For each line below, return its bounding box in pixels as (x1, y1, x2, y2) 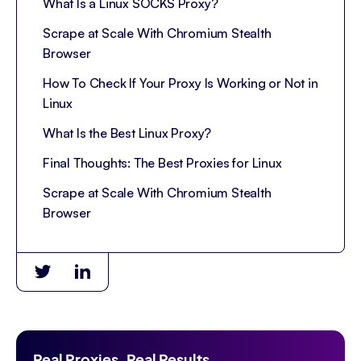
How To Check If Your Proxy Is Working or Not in (43, 75, 318, 91)
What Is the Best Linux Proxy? (43, 125, 212, 141)
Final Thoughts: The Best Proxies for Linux (43, 155, 282, 171)
